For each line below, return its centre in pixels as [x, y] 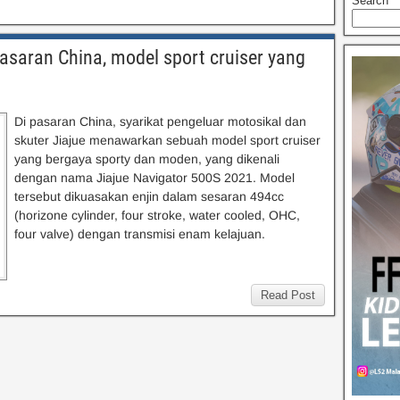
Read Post [288, 296]
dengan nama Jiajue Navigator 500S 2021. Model [154, 178]
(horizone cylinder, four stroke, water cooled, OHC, [157, 216]
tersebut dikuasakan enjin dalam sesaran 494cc [149, 197]
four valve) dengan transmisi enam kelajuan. [140, 234]
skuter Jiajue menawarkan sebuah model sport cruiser [167, 141]
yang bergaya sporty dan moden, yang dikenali [147, 159]
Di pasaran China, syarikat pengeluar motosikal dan [160, 122]
